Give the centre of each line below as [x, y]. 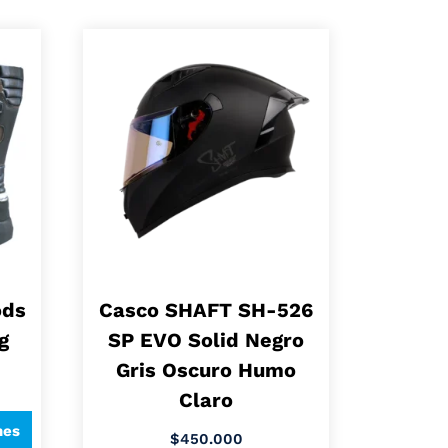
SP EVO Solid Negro [206, 339]
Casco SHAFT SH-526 [206, 309]
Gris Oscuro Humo [206, 369]
